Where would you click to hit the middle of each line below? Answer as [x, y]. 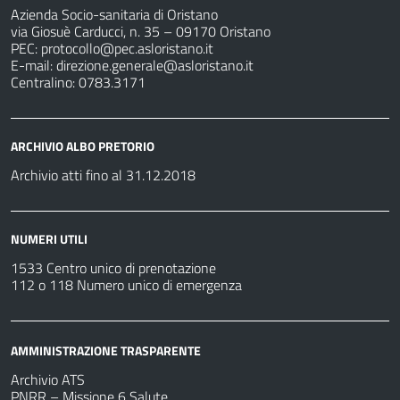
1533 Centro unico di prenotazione [113, 268]
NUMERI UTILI [49, 239]
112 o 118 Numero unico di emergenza [126, 285]
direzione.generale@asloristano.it [155, 66]
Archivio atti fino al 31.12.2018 [103, 175]
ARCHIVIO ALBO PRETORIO [83, 146]
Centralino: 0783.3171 [78, 83]
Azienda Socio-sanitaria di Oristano [114, 15]
